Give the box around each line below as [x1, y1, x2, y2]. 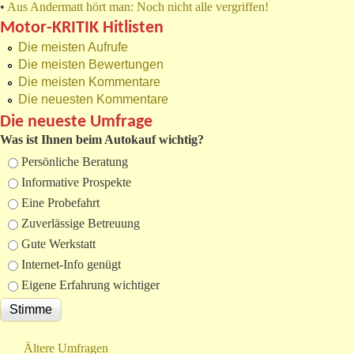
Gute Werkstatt [21, 237, 96, 251]
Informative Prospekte [21, 175, 131, 190]
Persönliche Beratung [21, 155, 128, 169]
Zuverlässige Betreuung [21, 217, 140, 231]
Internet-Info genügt [21, 258, 121, 272]
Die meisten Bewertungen [18, 58, 164, 72]
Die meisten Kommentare [18, 75, 160, 89]
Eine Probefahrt [21, 196, 100, 210]
